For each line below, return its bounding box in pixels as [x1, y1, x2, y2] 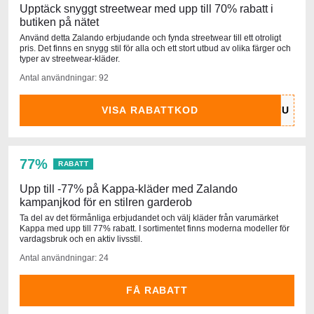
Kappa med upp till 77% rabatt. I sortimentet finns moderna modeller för [20, 223, 289, 233]
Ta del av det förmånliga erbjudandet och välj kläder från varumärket [20, 212, 278, 223]
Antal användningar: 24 [20, 252, 109, 263]
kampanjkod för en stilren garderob [20, 196, 192, 208]
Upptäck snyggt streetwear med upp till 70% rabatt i [20, 2, 273, 15]
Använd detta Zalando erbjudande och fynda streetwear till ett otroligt [20, 32, 281, 43]
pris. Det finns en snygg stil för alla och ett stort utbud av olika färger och [20, 43, 291, 53]
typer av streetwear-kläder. [20, 53, 120, 64]
